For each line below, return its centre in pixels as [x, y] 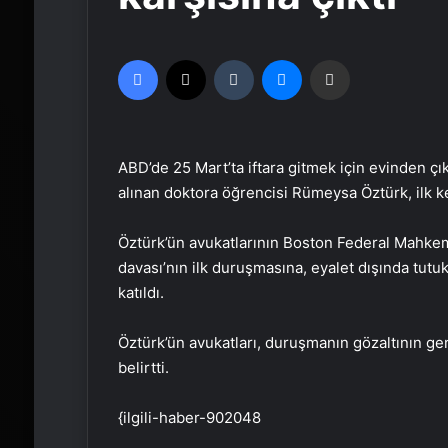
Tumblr [273, 59]
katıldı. [140, 292]
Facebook [187, 59]
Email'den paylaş [368, 59]
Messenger [336, 59]
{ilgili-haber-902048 [189, 417]
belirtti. [143, 367]
